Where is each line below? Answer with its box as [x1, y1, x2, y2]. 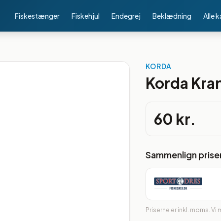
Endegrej [111, 11, 141, 20]
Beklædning [152, 11, 191, 20]
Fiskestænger [15, 11, 60, 20]
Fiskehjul [72, 11, 100, 20]
